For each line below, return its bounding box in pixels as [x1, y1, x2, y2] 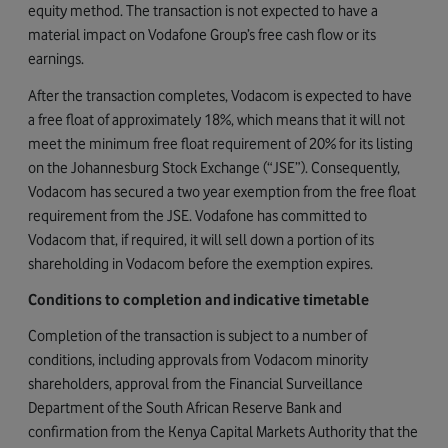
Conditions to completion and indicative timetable [28, 289, 369, 309]
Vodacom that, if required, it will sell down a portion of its [28, 229, 374, 249]
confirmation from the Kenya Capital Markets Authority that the [28, 422, 418, 442]
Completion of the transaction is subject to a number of [28, 326, 367, 346]
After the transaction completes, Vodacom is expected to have [28, 85, 412, 105]
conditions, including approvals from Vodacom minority [28, 350, 368, 370]
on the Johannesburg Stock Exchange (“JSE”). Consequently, [28, 157, 400, 177]
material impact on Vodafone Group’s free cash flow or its [28, 25, 376, 45]
